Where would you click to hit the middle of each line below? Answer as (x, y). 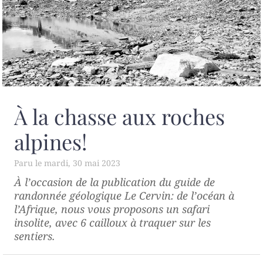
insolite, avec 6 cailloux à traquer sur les (112, 223)
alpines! (50, 142)
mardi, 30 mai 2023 (82, 163)
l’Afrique (35, 209)
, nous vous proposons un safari (132, 209)
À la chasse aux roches (119, 117)
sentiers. (35, 236)
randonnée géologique (69, 196)
